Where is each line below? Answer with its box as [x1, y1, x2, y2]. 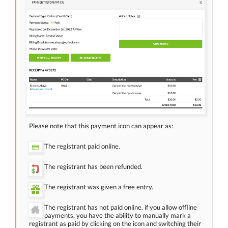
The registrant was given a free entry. [44, 182, 153, 191]
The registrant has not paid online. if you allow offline [44, 203, 197, 211]
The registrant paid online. [44, 141, 120, 150]
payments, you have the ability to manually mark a [44, 211, 191, 219]
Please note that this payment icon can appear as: [29, 121, 173, 130]
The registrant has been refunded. [44, 162, 142, 170]
